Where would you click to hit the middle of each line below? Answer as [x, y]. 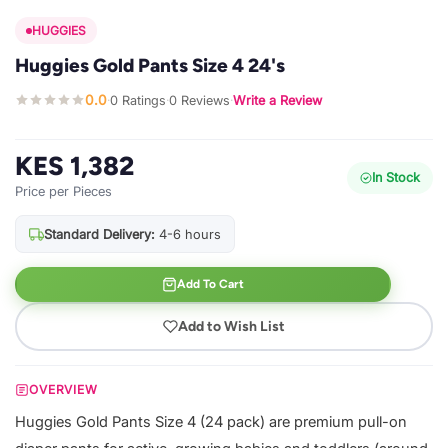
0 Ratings [138, 100]
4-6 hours [188, 234]
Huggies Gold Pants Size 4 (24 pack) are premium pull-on [211, 422]
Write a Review [277, 100]
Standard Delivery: [99, 234]
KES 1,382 [74, 166]
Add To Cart [211, 284]
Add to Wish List [231, 326]
